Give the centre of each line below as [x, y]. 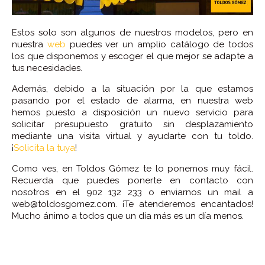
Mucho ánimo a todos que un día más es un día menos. [128, 216]
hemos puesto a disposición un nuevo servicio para [132, 112]
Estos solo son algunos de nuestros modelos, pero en [132, 32]
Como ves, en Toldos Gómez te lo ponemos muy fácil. [132, 168]
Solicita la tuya [44, 148]
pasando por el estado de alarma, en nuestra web [132, 100]
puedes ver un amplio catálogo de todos [159, 44]
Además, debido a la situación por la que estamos [132, 88]
